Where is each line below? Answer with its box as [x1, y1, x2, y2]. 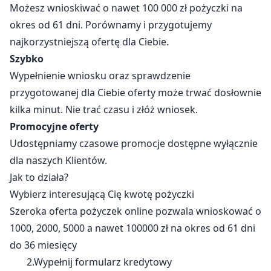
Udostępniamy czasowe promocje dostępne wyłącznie [10, 136, 258, 150]
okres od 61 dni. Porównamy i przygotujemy [10, 18, 212, 31]
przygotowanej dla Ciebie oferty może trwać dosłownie [10, 85, 261, 99]
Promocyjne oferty [10, 119, 99, 133]
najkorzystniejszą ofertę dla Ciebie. [10, 34, 169, 48]
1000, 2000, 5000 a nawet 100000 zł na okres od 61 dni [10, 221, 255, 235]
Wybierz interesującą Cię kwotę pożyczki [10, 187, 194, 201]
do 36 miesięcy [10, 238, 77, 252]
